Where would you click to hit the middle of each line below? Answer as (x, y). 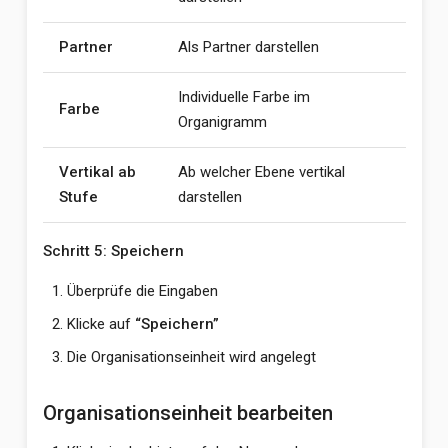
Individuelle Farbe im (243, 97)
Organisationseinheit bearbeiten (187, 413)
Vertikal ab (97, 172)
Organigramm (222, 122)
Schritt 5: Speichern (113, 251)
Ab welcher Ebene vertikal (261, 172)
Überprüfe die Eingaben (142, 291)
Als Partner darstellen (248, 47)
